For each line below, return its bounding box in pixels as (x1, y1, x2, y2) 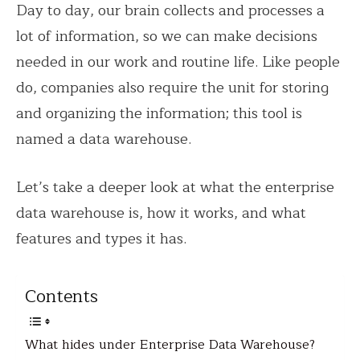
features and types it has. (16, 227, 190, 252)
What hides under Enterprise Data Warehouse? (25, 334, 315, 356)
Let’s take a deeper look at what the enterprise (16, 175, 334, 200)
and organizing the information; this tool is (16, 101, 302, 126)
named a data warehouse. (16, 127, 191, 152)
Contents (25, 282, 98, 312)
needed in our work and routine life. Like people (16, 50, 340, 75)
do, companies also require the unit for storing (16, 76, 329, 100)
